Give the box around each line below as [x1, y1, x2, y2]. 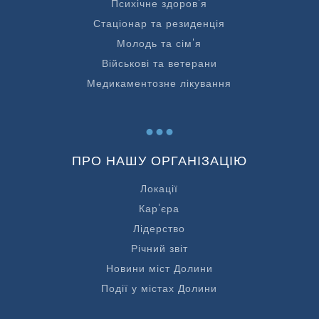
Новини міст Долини [105, 261, 213, 276]
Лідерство [133, 221, 186, 236]
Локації [140, 181, 179, 196]
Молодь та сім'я [117, 36, 202, 51]
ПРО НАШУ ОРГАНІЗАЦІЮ [71, 151, 247, 169]
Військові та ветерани [101, 56, 217, 70]
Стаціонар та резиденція [93, 16, 226, 31]
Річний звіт [130, 241, 188, 256]
